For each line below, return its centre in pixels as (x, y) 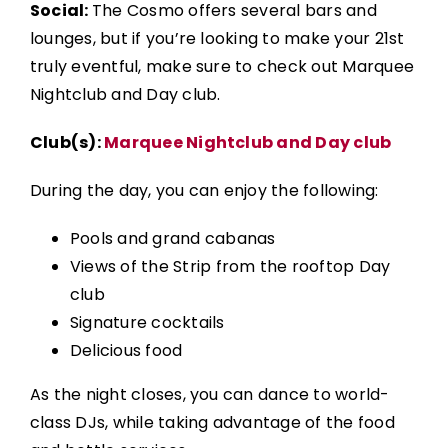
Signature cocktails (147, 323)
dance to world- (323, 395)
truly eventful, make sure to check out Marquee (221, 67)
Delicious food (126, 351)
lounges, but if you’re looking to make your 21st (217, 39)
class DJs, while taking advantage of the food (212, 423)
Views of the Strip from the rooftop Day (230, 267)
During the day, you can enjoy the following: (204, 191)
